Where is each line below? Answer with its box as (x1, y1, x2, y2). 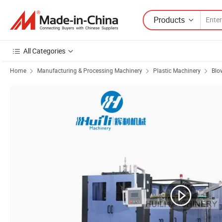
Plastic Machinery (153, 66, 201, 74)
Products (154, 14, 185, 25)
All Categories (23, 46, 65, 55)
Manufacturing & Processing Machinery (37, 66, 142, 74)
